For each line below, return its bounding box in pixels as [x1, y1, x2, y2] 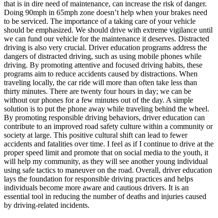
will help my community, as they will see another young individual [4, 157, 208, 165]
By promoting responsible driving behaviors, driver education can [4, 113, 205, 122]
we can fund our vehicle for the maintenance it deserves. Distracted [4, 34, 209, 43]
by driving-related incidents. [4, 200, 90, 209]
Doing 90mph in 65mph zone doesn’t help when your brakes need [4, 8, 207, 17]
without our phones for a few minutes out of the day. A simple [4, 95, 193, 104]
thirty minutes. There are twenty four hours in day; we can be [4, 87, 191, 95]
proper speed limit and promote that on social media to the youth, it [4, 148, 208, 157]
